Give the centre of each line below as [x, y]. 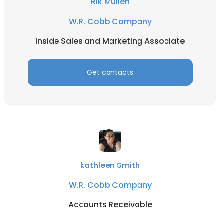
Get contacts [110, 72]
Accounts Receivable [110, 205]
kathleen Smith [110, 165]
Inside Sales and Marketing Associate [110, 41]
